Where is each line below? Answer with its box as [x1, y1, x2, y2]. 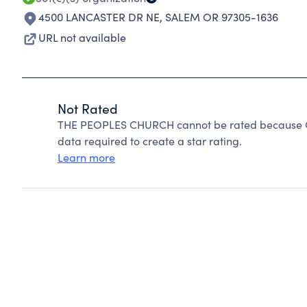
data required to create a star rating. [58, 134, 242, 148]
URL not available [38, 30, 126, 45]
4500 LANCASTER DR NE [38, 10, 160, 24]
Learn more [58, 150, 115, 164]
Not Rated [58, 99, 118, 117]
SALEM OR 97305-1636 [165, 10, 278, 24]
